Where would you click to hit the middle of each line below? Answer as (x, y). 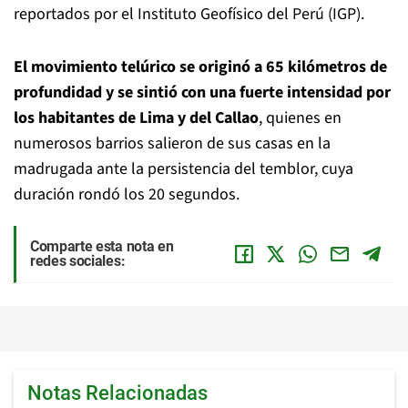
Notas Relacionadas (117, 393)
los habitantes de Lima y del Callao (136, 118)
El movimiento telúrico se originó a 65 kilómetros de (200, 67)
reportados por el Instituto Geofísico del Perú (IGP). (189, 14)
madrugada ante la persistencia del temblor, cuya (184, 169)
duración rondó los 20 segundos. (127, 194)
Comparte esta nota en (102, 246)
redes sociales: (78, 261)
